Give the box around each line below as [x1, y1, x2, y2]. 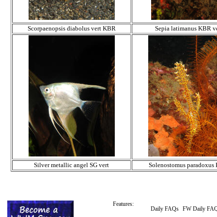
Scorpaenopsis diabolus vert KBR [27, 25, 116, 32]
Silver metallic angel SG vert [34, 161, 109, 169]
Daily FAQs [151, 205, 179, 212]
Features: [113, 201, 134, 207]
